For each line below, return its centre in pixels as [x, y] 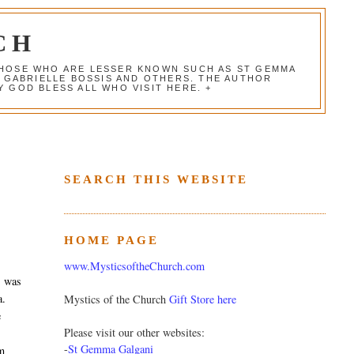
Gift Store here [202, 299]
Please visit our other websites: [134, 333]
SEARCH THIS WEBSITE [156, 179]
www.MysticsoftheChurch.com [134, 266]
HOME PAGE [111, 240]
